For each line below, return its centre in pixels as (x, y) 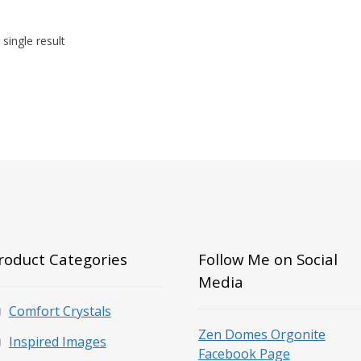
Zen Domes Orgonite (261, 334)
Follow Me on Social (268, 259)
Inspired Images (57, 341)
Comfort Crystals (60, 311)
